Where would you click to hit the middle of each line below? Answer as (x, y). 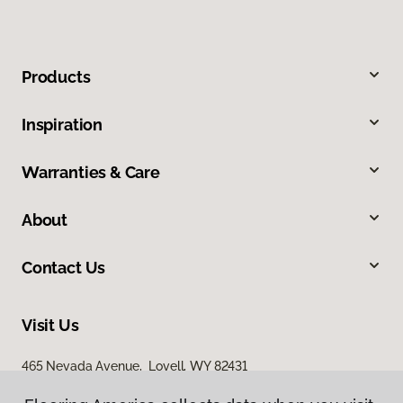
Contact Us (64, 268)
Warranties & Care (91, 173)
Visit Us (50, 326)
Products (56, 77)
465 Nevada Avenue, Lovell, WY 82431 (134, 367)
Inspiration (63, 125)
